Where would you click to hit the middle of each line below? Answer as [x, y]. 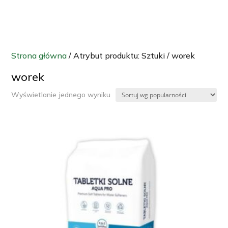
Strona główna [39, 55]
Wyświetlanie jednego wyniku [61, 94]
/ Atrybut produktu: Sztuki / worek [131, 55]
